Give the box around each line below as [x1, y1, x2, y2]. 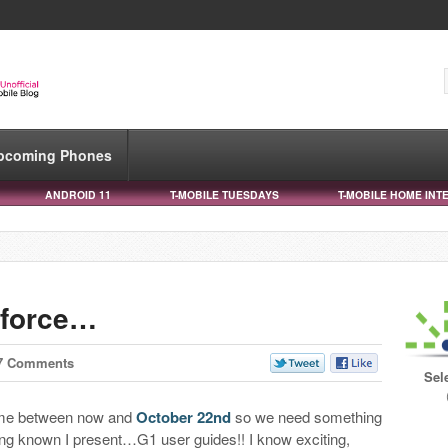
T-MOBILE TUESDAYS [170, 186, 279, 202]
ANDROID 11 [45, 186, 111, 202]
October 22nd [136, 405, 232, 428]
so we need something [231, 405, 383, 427]
